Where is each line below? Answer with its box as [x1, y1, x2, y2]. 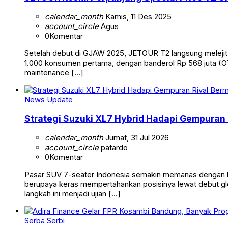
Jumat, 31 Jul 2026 [103, 132, 169, 142]
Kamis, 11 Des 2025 [103, 11, 172, 21]
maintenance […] [24, 67, 83, 77]
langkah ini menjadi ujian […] [24, 188, 121, 198]
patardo [99, 142, 128, 152]
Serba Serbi [24, 215, 65, 225]
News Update [24, 94, 73, 104]
